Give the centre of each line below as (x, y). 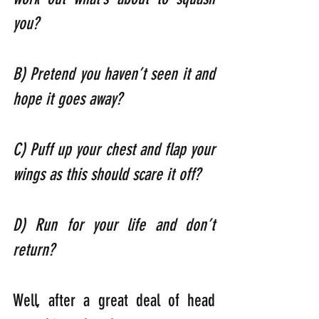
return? (33, 250)
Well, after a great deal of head (114, 301)
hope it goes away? (186, 99)
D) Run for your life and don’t (114, 225)
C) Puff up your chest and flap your (114, 150)
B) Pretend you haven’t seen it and (114, 74)
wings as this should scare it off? (209, 175)
